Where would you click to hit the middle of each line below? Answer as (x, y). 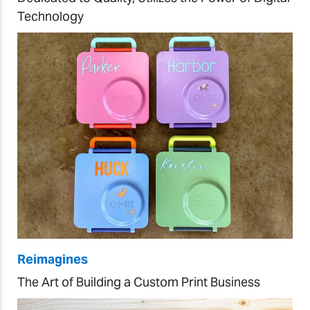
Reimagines (53, 259)
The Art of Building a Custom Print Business (139, 282)
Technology (51, 16)
